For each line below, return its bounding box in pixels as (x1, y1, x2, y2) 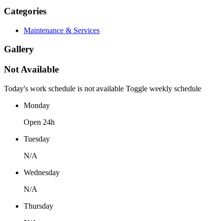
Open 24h (24, 117, 55, 126)
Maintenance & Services (24, 26, 100, 35)
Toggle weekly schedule (126, 84, 201, 93)
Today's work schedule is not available (4, 84, 126, 93)
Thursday (24, 201, 53, 210)
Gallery (4, 44, 34, 55)
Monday (24, 101, 50, 110)
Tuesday (24, 134, 50, 143)
